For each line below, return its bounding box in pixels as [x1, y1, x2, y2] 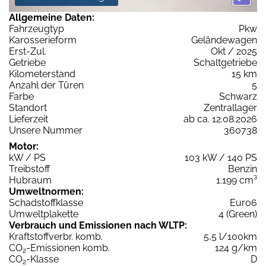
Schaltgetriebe [194, 57, 257, 69]
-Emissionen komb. [26, 242, 110, 254]
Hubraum [9, 175, 52, 186]
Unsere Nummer [9, 125, 83, 137]
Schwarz [219, 91, 257, 103]
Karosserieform [9, 34, 77, 46]
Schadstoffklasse [9, 197, 83, 209]
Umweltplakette [9, 208, 78, 220]
